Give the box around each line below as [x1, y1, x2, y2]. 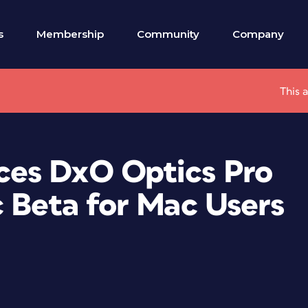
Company [232, 27, 284, 41]
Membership [36, 27, 104, 41]
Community [137, 27, 199, 41]
